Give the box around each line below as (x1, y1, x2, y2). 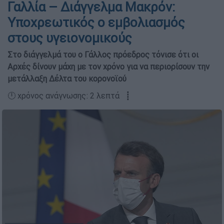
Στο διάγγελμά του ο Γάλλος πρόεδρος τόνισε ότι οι (7, 49, 198, 59)
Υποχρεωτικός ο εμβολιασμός (7, 14, 185, 30)
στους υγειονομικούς (7, 30, 132, 46)
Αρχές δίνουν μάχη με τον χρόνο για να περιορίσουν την (7, 61, 209, 71)
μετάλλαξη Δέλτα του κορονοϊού (7, 73, 126, 83)
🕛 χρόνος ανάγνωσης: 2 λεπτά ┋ (7, 90, 130, 100)
